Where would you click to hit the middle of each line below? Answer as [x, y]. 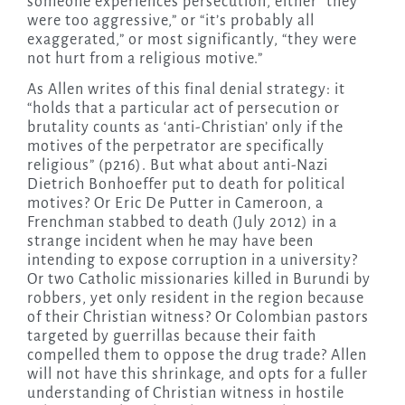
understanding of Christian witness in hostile [185, 393]
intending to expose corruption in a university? [192, 260]
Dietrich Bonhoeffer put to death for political [186, 184]
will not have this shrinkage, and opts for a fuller [197, 374]
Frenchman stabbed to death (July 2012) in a [182, 222]
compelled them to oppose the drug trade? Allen [197, 355]
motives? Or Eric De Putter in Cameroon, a [175, 203]
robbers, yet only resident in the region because [195, 298]
